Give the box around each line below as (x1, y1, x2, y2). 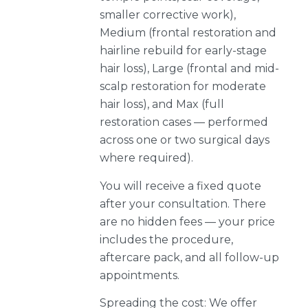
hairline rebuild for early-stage (100, 44, 267, 58)
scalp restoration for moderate (100, 80, 266, 93)
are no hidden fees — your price (100, 214, 275, 228)
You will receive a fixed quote (100, 179, 261, 192)
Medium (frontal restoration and (100, 26, 276, 40)
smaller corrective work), (100, 8, 236, 22)
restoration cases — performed (100, 115, 268, 129)
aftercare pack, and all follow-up (100, 250, 279, 264)
